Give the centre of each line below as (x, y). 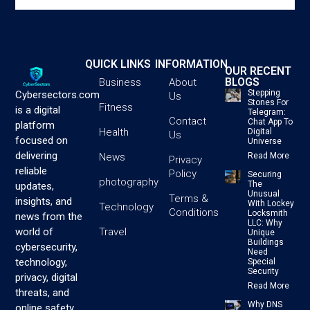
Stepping (264, 92)
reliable (31, 171)
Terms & (188, 198)
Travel (113, 231)
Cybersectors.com (58, 94)
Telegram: (266, 112)
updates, (35, 186)
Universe (264, 141)
